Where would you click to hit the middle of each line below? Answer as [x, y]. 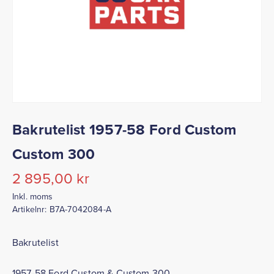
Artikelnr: [31, 209]
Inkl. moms [33, 196]
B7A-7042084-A [80, 209]
